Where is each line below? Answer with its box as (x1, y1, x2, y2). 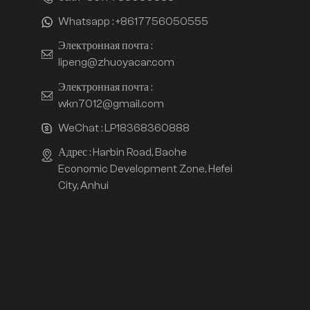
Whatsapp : (58, 15, 116, 28)
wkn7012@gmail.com (58, 97, 165, 110)
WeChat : (58, 121, 105, 134)
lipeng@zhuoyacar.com (58, 56, 175, 69)
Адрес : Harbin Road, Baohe (58, 145, 188, 158)
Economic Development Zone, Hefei (58, 162, 233, 175)
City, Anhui (58, 179, 109, 192)
